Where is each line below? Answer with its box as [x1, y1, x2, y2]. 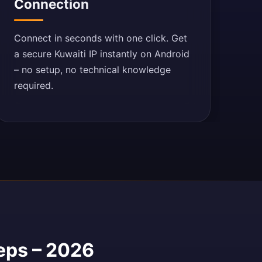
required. [13, 80, 53, 91]
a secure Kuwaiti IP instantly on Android [13, 48, 189, 60]
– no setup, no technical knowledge [13, 64, 171, 75]
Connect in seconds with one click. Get [13, 32, 187, 44]
